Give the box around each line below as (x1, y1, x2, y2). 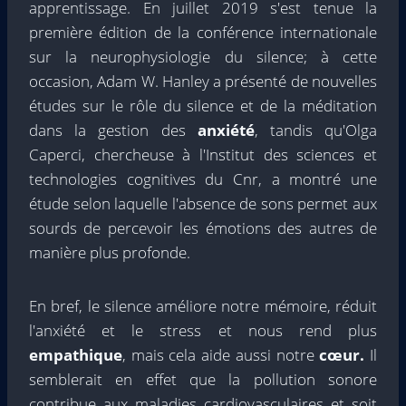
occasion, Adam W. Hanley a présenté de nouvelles (29, 71, 377, 92)
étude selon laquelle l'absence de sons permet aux (29, 193, 377, 214)
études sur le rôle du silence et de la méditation (29, 95, 377, 116)
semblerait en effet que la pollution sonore (29, 369, 377, 390)
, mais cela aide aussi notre (122, 344, 320, 365)
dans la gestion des (29, 120, 198, 140)
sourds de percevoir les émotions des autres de (29, 217, 377, 238)
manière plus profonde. (29, 242, 190, 263)
